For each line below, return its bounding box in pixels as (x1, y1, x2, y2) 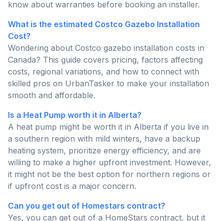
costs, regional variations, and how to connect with (8, 67, 199, 77)
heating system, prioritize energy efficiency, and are (8, 146, 201, 156)
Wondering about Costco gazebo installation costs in (8, 43, 204, 53)
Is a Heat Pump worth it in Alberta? (8, 110, 142, 120)
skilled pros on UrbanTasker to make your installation (8, 78, 209, 89)
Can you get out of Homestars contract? (8, 201, 165, 211)
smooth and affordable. (8, 90, 95, 101)
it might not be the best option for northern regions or (8, 169, 211, 180)
